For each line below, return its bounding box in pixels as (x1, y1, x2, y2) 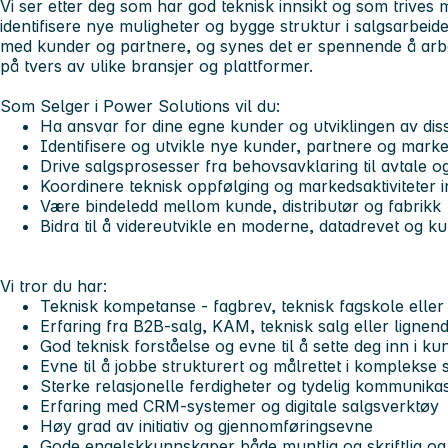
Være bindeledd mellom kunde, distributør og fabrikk (40, 195, 441, 216)
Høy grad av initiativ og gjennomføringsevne (40, 415, 373, 436)
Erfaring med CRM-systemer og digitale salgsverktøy (40, 395, 439, 416)
